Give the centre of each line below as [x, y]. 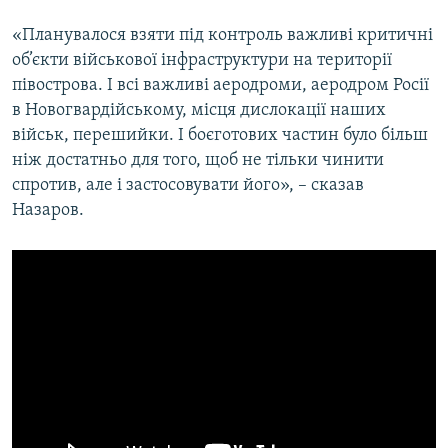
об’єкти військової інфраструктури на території [202, 61]
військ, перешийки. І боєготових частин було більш [220, 136]
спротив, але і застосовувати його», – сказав [188, 186]
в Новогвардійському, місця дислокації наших [199, 111]
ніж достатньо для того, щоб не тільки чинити [198, 161]
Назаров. [48, 211]
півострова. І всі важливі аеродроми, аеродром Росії [220, 86]
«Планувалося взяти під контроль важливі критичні [222, 36]
